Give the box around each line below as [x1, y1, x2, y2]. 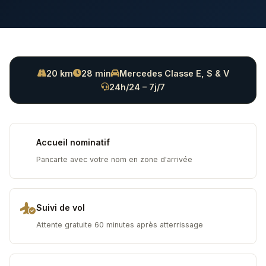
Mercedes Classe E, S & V [119, 68, 229, 78]
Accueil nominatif [36, 137, 110, 147]
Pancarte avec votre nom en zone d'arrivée [36, 155, 192, 164]
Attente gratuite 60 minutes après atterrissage [36, 220, 203, 229]
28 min [81, 68, 111, 78]
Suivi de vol [36, 202, 85, 213]
